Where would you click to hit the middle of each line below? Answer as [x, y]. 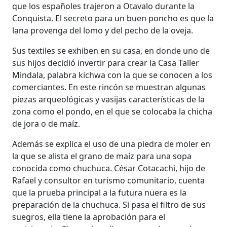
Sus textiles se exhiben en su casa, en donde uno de [111, 50]
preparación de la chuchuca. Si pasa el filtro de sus [109, 204]
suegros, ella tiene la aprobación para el [89, 217]
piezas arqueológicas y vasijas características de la [109, 99]
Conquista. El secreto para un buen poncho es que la [113, 18]
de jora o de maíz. [46, 123]
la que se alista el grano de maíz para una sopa [102, 156]
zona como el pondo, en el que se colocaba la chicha [112, 111]
